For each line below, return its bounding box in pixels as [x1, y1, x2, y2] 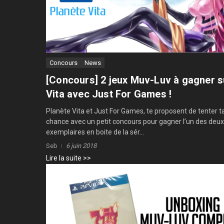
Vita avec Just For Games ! [46, 87, 172, 100]
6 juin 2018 [66, 141, 96, 149]
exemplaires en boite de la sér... [46, 127, 144, 136]
